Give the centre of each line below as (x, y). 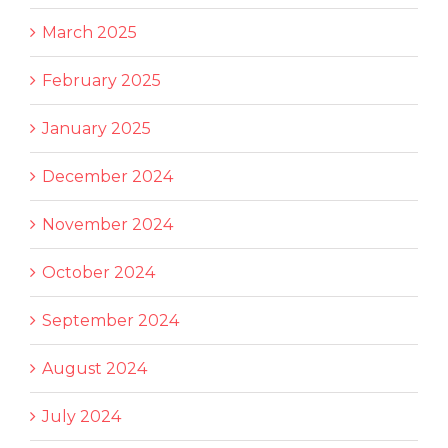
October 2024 (98, 273)
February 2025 (101, 81)
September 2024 (110, 321)
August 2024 (94, 369)
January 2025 (96, 129)
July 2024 (81, 417)
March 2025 (89, 33)
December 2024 (107, 177)
